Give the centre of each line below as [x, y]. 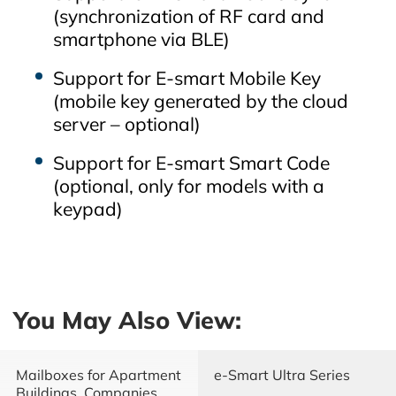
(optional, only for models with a [189, 185]
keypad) [88, 208]
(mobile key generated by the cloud [201, 100]
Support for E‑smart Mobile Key [187, 77]
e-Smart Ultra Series [282, 374]
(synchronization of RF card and [189, 15]
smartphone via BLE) [141, 38]
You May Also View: [127, 320]
